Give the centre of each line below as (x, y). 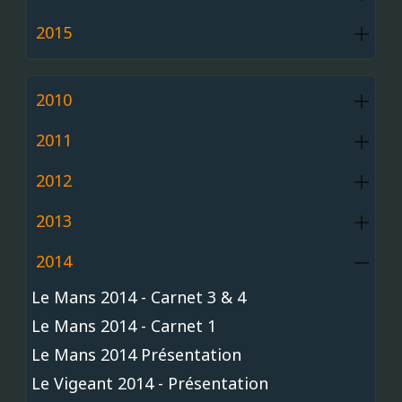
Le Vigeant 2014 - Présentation (150, 384)
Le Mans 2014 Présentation (136, 355)
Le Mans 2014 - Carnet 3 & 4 (139, 297)
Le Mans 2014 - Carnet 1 (124, 326)
